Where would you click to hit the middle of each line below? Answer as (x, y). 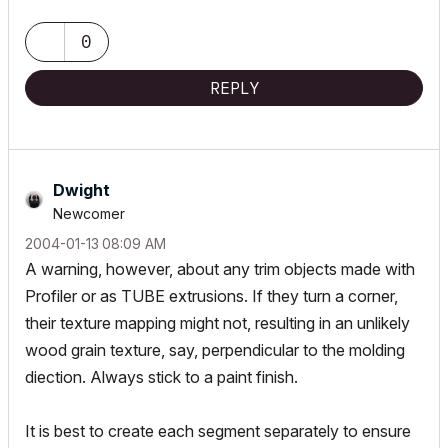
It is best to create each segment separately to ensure (218, 431)
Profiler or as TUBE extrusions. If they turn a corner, (211, 296)
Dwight (81, 190)
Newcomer (89, 213)
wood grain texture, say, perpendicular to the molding (215, 350)
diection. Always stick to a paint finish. (161, 377)
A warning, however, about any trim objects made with (220, 269)
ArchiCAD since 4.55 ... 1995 (114, 14)
